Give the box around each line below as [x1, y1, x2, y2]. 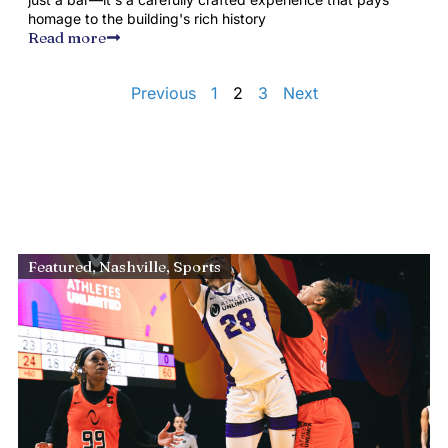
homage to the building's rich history [27, 10, 266, 27]
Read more [27, 28, 106, 47]
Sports [172, 257, 221, 276]
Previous [130, 83, 196, 103]
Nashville [98, 257, 166, 276]
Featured [27, 257, 92, 276]
